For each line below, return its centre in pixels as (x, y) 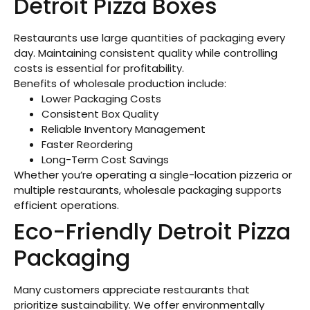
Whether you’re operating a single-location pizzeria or (153, 174)
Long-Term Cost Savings (105, 159)
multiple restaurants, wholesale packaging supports (148, 190)
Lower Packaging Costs (101, 98)
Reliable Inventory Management (124, 129)
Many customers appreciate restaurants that (132, 289)
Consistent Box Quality (100, 113)
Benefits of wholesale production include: (120, 83)
